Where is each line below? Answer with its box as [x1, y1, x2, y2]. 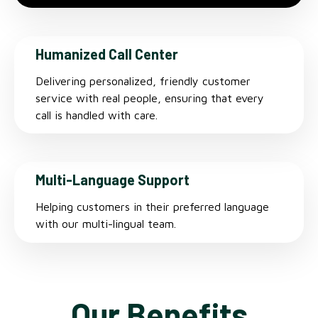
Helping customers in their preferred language [35, 200, 269, 214]
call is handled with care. [35, 108, 158, 121]
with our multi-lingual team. [35, 217, 176, 231]
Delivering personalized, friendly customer [35, 74, 251, 87]
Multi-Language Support [35, 171, 190, 189]
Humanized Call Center [35, 45, 178, 62]
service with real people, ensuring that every [35, 91, 264, 104]
